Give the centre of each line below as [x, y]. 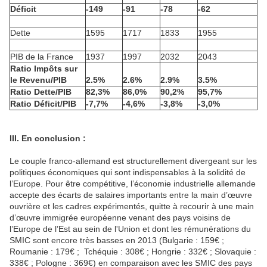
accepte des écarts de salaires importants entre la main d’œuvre [131, 195]
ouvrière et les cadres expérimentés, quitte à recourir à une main [132, 207]
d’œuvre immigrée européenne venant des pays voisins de [120, 218]
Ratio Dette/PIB [41, 92]
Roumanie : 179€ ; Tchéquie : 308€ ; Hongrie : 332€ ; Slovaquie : [133, 252]
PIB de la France [42, 57]
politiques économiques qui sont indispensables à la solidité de [128, 173]
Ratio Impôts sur [44, 69]
